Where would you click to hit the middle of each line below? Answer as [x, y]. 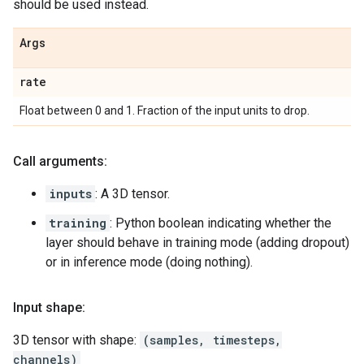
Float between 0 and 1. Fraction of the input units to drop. [165, 110]
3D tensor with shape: [76, 340]
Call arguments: [60, 161]
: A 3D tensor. [132, 194]
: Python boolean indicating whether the [221, 223]
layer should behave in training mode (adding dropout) [197, 243]
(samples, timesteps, [212, 340]
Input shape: [49, 308]
